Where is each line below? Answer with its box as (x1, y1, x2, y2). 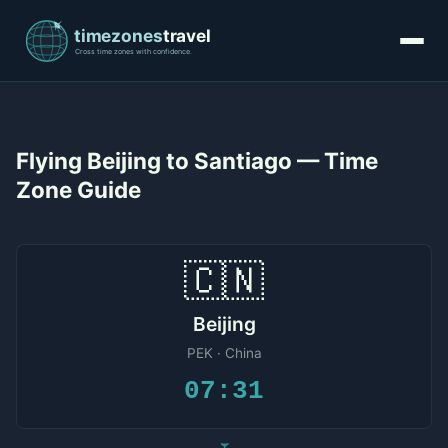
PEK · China (186, 345, 262, 361)
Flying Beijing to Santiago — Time (16, 147, 378, 174)
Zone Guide (16, 176, 141, 203)
